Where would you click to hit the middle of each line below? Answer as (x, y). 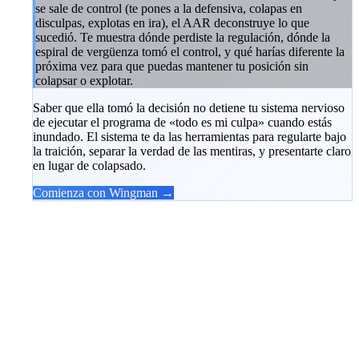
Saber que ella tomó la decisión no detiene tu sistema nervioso (189, 107)
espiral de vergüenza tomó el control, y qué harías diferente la (190, 51)
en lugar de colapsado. (89, 165)
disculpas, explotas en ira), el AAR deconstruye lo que (172, 22)
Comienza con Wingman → (103, 192)
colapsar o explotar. (84, 80)
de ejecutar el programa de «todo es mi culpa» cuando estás (182, 122)
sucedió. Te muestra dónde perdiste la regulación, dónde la (183, 37)
